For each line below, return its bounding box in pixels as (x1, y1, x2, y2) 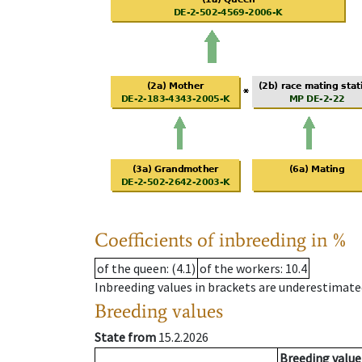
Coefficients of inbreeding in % (95, 228, 347, 252)
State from (95, 329, 156, 346)
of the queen (97, 260, 166, 277)
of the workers (200, 260, 280, 277)
